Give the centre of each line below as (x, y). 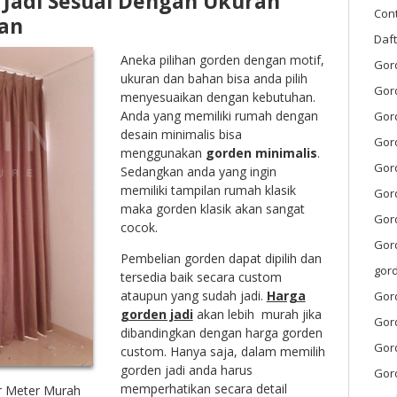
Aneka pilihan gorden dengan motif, (222, 60)
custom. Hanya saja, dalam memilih (222, 352)
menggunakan (163, 153)
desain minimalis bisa (181, 135)
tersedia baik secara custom (201, 277)
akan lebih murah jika (257, 315)
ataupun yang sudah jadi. (193, 296)
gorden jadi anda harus (186, 370)
